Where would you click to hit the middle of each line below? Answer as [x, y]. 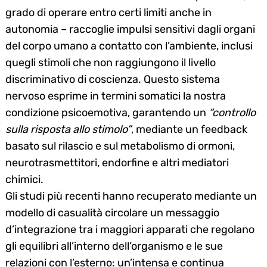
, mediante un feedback [189, 129]
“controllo [232, 112]
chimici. [24, 179]
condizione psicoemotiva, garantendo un [107, 112]
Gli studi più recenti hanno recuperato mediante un [131, 196]
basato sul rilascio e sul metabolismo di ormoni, [120, 146]
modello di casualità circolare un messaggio [112, 212]
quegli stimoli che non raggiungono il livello [111, 62]
